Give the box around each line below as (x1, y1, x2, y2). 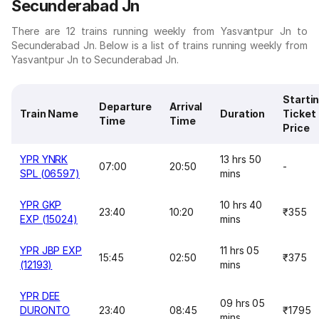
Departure (99, 100, 152, 113)
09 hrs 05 (220, 297, 266, 309)
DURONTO (20, 304, 70, 316)
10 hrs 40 (220, 199, 263, 211)
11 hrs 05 (220, 244, 260, 256)
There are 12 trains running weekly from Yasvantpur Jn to (11, 25, 308, 37)
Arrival (169, 100, 203, 113)
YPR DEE (20, 290, 61, 302)
